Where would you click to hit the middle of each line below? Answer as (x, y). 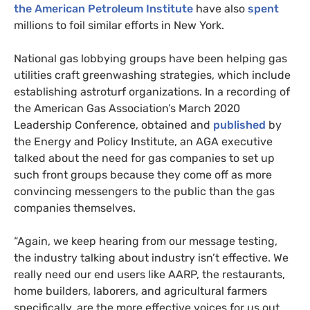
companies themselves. (75, 208)
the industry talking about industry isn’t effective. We (151, 257)
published (238, 125)
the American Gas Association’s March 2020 (127, 108)
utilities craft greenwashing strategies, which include (152, 75)
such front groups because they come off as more (143, 174)
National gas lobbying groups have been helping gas (151, 58)
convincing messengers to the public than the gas (144, 191)
